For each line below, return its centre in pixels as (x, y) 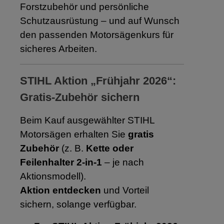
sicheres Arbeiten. (58, 48)
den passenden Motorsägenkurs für (97, 34)
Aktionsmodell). (53, 176)
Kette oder (110, 148)
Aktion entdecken (60, 190)
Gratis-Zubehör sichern (80, 97)
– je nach (123, 162)
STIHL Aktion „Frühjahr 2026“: (98, 80)
